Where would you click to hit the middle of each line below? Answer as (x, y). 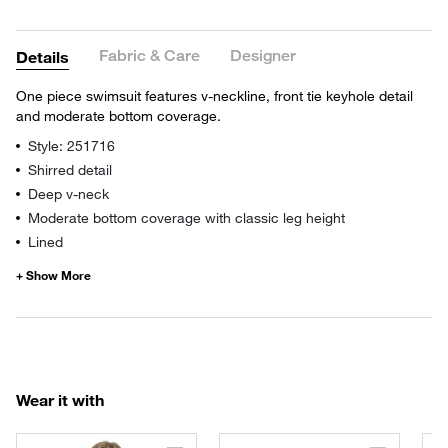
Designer (263, 56)
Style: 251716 (71, 145)
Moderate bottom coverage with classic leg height (186, 217)
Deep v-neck (68, 193)
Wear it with (60, 399)
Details (42, 56)
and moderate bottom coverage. (118, 115)
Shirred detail (70, 169)
